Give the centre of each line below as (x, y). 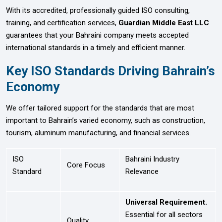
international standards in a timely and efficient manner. (96, 47)
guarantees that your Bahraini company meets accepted (97, 35)
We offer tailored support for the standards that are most (100, 108)
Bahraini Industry (152, 159)
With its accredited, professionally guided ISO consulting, (98, 10)
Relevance (142, 171)
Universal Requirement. (166, 202)
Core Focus (86, 165)
